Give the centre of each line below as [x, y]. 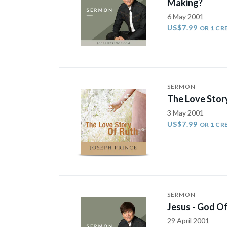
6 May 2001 [185, 16]
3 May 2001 [185, 112]
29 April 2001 [188, 221]
